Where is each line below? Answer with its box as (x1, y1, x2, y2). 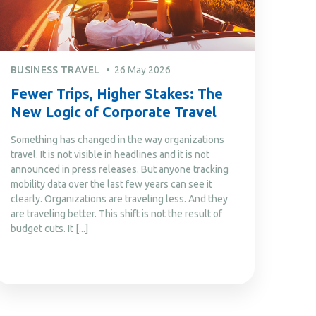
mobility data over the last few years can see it (11, 178, 212, 190)
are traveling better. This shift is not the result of (11, 207, 222, 219)
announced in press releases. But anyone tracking (11, 163, 229, 175)
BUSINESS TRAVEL (11, 63, 100, 75)
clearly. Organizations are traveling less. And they (11, 193, 228, 205)
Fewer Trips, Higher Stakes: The (11, 85, 223, 102)
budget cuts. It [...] (11, 222, 88, 234)
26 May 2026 (114, 63, 171, 75)
